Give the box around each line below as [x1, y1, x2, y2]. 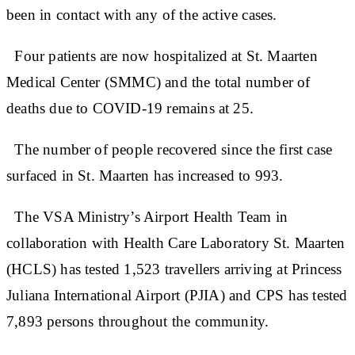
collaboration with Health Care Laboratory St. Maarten [6, 234, 345, 251]
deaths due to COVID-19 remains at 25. [6, 99, 254, 116]
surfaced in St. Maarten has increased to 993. [6, 166, 284, 184]
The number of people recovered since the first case [6, 140, 333, 158]
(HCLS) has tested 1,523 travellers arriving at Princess [6, 260, 342, 277]
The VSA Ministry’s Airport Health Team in [6, 208, 288, 225]
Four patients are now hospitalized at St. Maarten [6, 47, 318, 64]
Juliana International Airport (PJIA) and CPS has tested [6, 286, 348, 303]
